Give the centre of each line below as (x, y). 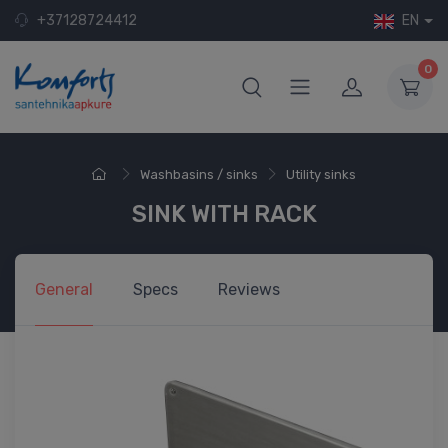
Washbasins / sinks (199, 174)
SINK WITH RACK (224, 213)
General (64, 289)
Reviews (249, 289)
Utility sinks (321, 174)
